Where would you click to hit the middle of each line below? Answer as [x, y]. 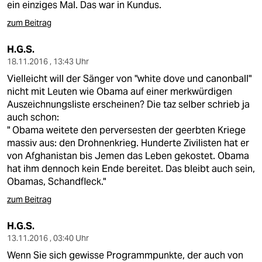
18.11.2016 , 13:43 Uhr [48, 61]
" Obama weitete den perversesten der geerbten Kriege [126, 130]
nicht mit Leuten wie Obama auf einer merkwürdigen [120, 92]
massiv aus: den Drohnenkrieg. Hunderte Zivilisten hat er [128, 143]
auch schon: [33, 117]
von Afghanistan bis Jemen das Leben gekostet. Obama [128, 156]
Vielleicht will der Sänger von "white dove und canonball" [129, 79]
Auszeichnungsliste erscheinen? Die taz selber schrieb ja [128, 104]
